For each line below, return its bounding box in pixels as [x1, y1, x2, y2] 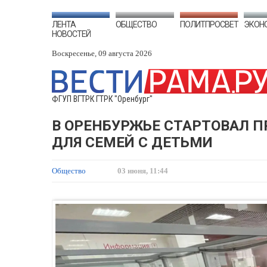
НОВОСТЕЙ [52, 29, 91, 39]
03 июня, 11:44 [117, 166, 168, 175]
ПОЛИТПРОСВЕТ [179, 20, 238, 29]
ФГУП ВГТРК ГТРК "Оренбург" [52, 94, 153, 104]
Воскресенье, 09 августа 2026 [52, 49, 152, 58]
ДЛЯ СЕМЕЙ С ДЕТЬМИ [52, 134, 213, 151]
